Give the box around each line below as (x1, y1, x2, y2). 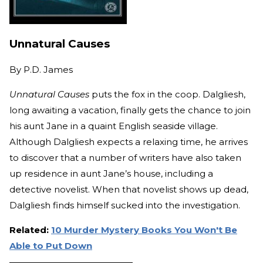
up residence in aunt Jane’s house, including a (9, 168, 213, 180)
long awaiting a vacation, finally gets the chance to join (9, 104, 251, 116)
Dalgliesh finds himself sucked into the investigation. (9, 200, 240, 211)
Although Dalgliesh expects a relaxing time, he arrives (9, 136, 248, 148)
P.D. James (23, 64, 73, 76)
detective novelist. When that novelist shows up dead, (9, 184, 248, 195)
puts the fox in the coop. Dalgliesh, (89, 89, 245, 100)
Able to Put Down (9, 240, 92, 252)
